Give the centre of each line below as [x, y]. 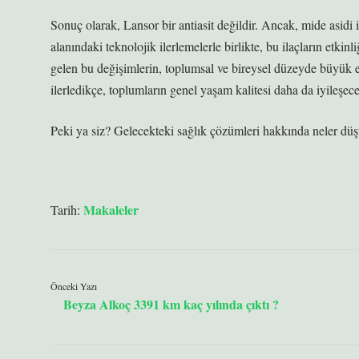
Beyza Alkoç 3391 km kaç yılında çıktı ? [171, 304]
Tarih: [67, 210]
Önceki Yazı [74, 286]
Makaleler [111, 210]
